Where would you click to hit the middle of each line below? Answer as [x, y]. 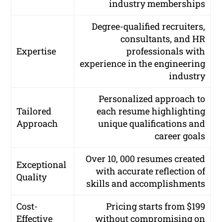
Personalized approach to [152, 99]
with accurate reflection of [151, 171]
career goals [180, 136]
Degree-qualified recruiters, [149, 27]
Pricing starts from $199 [156, 206]
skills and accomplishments [146, 184]
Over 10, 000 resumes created [146, 159]
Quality [32, 177]
